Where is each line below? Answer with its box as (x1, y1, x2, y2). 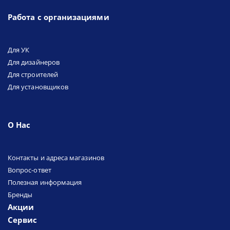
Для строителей (8, 70, 58, 80)
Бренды (8, 190, 33, 200)
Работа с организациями (8, 12, 109, 23)
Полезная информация (8, 178, 82, 187)
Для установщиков (8, 82, 69, 92)
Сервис (8, 215, 37, 225)
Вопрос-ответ (8, 165, 51, 175)
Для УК (8, 45, 30, 55)
